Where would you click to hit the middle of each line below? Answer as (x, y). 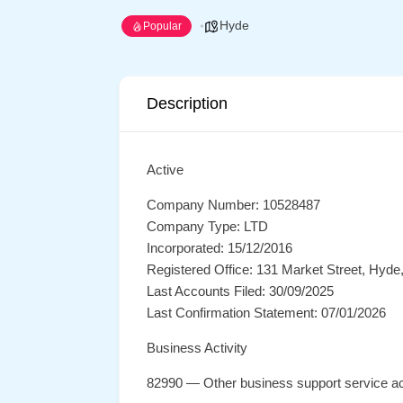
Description (187, 103)
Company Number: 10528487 (233, 205)
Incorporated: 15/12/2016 (219, 248)
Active (165, 170)
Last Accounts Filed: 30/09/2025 (240, 291)
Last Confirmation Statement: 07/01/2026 (266, 313)
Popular (162, 26)
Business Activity (197, 348)
